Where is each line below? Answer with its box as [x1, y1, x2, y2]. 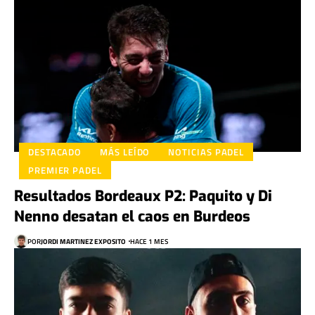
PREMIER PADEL [28, 162, 102, 177]
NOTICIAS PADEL [168, 144, 245, 159]
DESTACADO [28, 144, 82, 159]
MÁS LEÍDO [100, 144, 150, 159]
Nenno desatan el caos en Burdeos [14, 207, 250, 227]
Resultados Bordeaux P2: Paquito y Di [14, 186, 272, 207]
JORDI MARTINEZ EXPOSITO [41, 236, 126, 247]
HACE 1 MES [130, 236, 168, 247]
